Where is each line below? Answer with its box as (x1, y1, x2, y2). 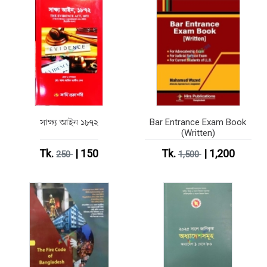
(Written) (181, 128, 215, 139)
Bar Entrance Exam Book (150, 117, 247, 128)
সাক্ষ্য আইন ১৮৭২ (39, 117, 98, 128)
